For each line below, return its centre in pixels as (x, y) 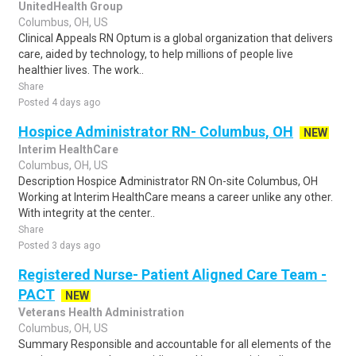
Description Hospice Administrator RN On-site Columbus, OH (168, 181)
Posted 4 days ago (59, 103)
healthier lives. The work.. (81, 70)
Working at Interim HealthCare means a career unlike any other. (176, 197)
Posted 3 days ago (59, 246)
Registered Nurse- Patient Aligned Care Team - (172, 275)
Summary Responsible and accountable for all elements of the (175, 344)
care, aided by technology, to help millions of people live (156, 54)
